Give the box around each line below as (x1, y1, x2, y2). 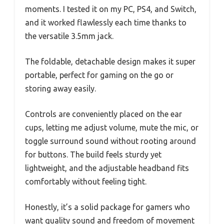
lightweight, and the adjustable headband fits (25, 163, 189, 172)
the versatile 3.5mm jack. (25, 31, 113, 40)
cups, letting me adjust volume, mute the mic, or (25, 122, 198, 132)
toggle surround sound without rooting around (25, 136, 196, 145)
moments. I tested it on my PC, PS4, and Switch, (25, 4, 196, 13)
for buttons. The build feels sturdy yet (25, 149, 161, 159)
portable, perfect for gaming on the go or (25, 70, 173, 79)
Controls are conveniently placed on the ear (25, 109, 182, 118)
